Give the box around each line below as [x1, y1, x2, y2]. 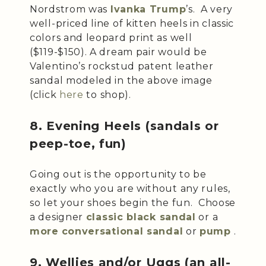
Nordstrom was [30, 3, 108, 15]
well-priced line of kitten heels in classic [30, 17, 235, 29]
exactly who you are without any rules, [30, 182, 230, 194]
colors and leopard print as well [30, 31, 192, 43]
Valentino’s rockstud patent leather [30, 60, 214, 72]
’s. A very [186, 3, 233, 15]
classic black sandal [85, 211, 196, 223]
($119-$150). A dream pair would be [30, 46, 207, 58]
